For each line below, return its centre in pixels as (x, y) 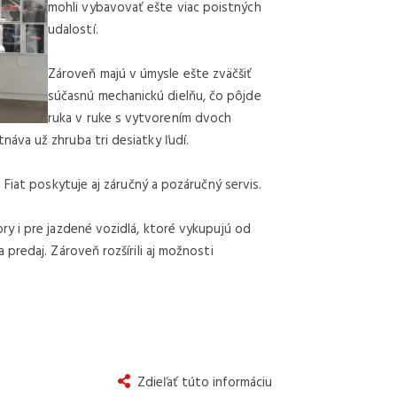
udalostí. (73, 30)
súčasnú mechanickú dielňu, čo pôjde (155, 96)
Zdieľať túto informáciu (204, 382)
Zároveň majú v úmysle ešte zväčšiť (150, 74)
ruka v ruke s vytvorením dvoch (140, 118)
